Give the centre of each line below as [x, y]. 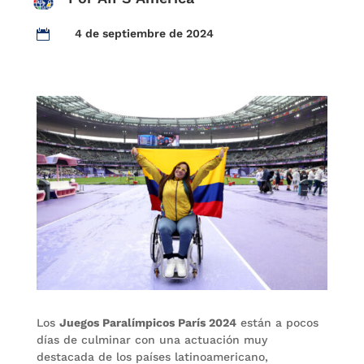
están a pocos [277, 322]
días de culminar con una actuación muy [152, 339]
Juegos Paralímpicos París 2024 [147, 322]
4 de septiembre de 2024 [144, 33]
